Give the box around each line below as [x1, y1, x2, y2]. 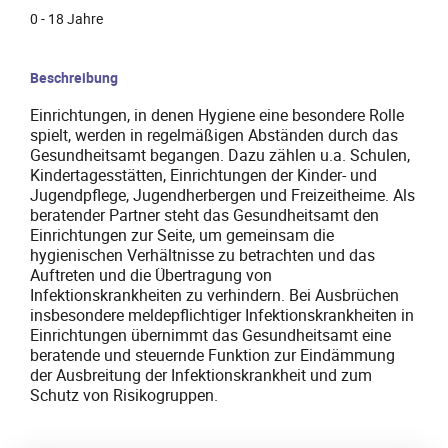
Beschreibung [30, 68, 118, 88]
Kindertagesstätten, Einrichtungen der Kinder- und [30, 164, 377, 187]
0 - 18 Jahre [30, 9, 103, 29]
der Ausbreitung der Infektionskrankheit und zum [30, 364, 372, 387]
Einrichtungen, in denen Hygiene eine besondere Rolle [30, 104, 404, 127]
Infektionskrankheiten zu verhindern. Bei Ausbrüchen [30, 284, 399, 307]
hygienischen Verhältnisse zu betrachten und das [30, 244, 375, 267]
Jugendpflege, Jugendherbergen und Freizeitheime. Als [30, 184, 415, 207]
